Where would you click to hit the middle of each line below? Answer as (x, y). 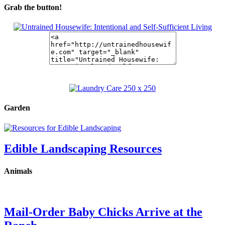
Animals (18, 171)
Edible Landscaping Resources (83, 149)
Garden (17, 108)
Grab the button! (33, 7)
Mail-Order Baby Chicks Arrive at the (103, 212)
